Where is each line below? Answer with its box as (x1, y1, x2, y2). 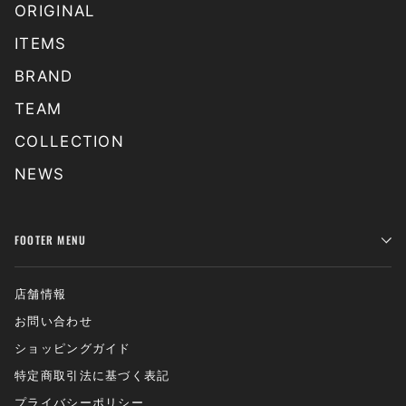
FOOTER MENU (14, 232, 87, 247)
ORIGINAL (14, 2, 96, 20)
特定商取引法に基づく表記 (14, 368, 170, 382)
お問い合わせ (14, 314, 92, 328)
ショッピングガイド (14, 341, 131, 355)
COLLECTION (14, 132, 124, 150)
